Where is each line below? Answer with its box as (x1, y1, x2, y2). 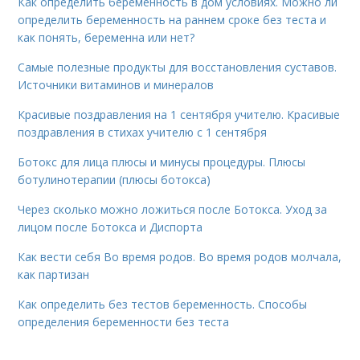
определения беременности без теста (18, 314, 230, 329)
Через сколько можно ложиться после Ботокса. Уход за (18, 202, 328, 217)
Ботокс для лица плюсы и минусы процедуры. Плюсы (18, 154, 306, 170)
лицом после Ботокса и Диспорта (18, 219, 203, 235)
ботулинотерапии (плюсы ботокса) (18, 172, 211, 187)
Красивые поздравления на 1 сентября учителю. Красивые (18, 107, 341, 122)
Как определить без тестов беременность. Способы (18, 297, 308, 312)
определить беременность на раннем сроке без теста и (18, 12, 327, 27)
